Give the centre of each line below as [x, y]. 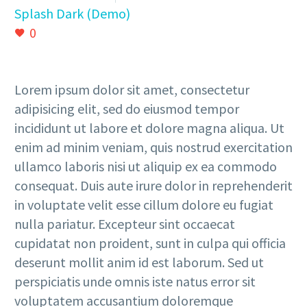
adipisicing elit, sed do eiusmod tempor [127, 109]
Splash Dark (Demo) [72, 13]
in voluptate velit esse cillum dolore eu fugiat [144, 205]
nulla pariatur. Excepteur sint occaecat [125, 224]
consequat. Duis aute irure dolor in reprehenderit [153, 185]
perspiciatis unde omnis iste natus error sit [135, 281]
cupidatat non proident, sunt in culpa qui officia [150, 243]
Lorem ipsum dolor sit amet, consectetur [132, 89]
